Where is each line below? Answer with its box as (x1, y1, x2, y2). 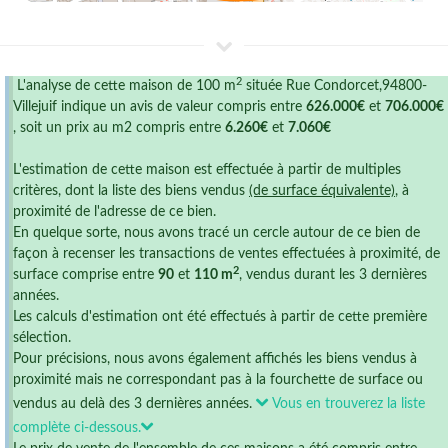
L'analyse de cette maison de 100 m (13, 79, 236, 93)
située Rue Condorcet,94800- (242, 79, 427, 93)
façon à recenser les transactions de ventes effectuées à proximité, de (13, 247, 440, 261)
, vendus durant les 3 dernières (239, 268, 427, 282)
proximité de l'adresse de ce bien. (13, 205, 216, 219)
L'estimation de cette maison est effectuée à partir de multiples (13, 163, 401, 177)
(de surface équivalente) (249, 184, 395, 198)
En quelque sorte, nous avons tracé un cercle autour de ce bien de (13, 226, 420, 240)
